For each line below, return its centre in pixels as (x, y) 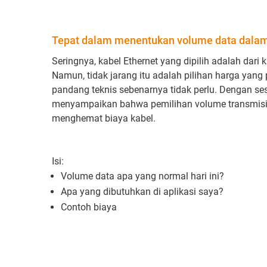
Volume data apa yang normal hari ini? (142, 176)
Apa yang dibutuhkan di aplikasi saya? (142, 192)
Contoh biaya (89, 207)
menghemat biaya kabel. (104, 118)
